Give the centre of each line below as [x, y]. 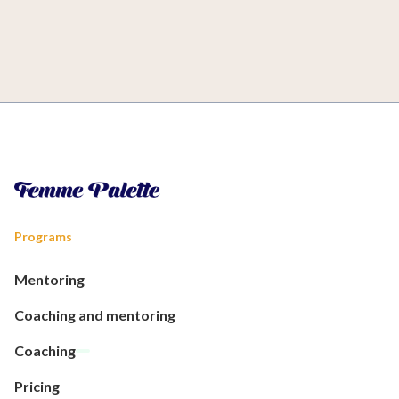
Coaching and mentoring [95, 315]
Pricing [37, 386]
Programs [43, 236]
